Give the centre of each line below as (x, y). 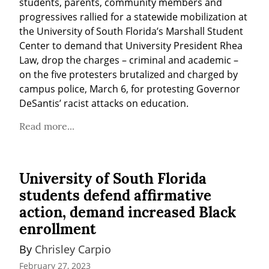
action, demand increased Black (128, 213)
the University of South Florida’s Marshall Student (131, 32)
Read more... (47, 126)
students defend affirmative (115, 196)
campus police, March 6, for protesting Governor (130, 89)
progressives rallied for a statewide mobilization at (133, 17)
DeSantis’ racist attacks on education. (104, 104)
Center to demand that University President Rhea (131, 46)
